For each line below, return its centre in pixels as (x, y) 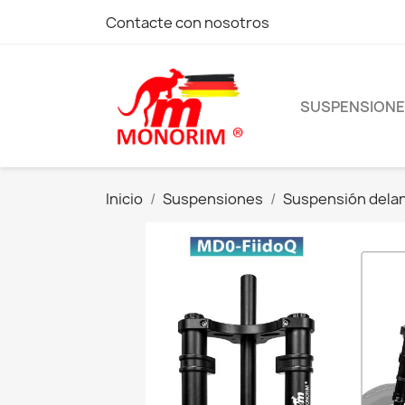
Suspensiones (213, 199)
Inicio (124, 199)
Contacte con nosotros (188, 23)
